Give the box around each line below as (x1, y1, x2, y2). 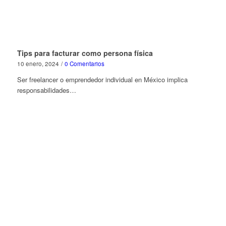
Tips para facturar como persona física (17, 47, 153, 58)
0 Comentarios (64, 59, 104, 68)
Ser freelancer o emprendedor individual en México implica (17, 74, 188, 84)
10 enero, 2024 (17, 59, 59, 68)
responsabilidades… (17, 85, 76, 95)
